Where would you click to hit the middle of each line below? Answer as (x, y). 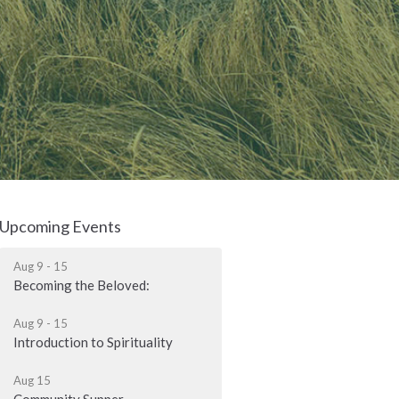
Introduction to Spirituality (94, 342)
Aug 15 (33, 381)
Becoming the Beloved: (82, 285)
